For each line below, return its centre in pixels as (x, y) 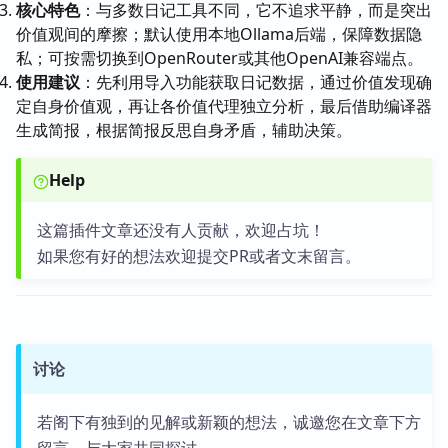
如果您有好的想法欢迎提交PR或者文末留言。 (198, 256)
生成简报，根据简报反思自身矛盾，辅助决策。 (184, 130)
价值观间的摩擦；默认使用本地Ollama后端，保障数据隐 (219, 34)
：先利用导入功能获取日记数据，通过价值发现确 (256, 82)
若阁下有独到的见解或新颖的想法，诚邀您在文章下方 (228, 422)
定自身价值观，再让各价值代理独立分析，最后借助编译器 (224, 106)
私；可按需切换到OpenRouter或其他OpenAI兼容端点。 (219, 58)
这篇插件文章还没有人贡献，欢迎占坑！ (180, 230)
